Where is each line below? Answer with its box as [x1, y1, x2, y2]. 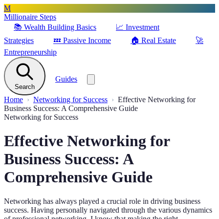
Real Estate [141, 36, 176, 44]
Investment [126, 23, 159, 31]
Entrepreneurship [4, 48, 57, 56]
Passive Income [63, 36, 111, 44]
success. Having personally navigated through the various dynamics [4, 205, 212, 214]
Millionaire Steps [4, 13, 56, 21]
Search [15, 83, 35, 90]
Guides [55, 75, 77, 83]
